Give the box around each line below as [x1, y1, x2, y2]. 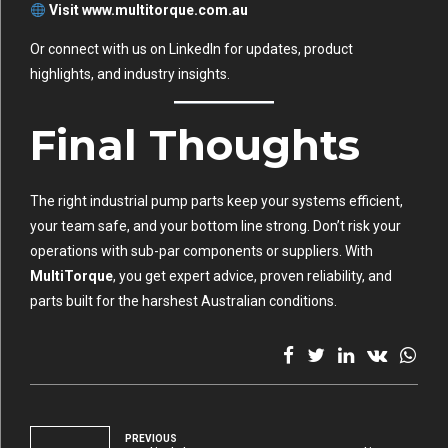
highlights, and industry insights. [30, 66, 230, 83]
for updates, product [221, 41, 353, 58]
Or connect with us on [30, 41, 169, 58]
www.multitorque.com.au [81, 2, 248, 19]
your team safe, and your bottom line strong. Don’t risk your [30, 217, 401, 234]
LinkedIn [169, 41, 221, 58]
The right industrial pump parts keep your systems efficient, [30, 192, 403, 209]
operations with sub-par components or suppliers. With [30, 242, 373, 259]
